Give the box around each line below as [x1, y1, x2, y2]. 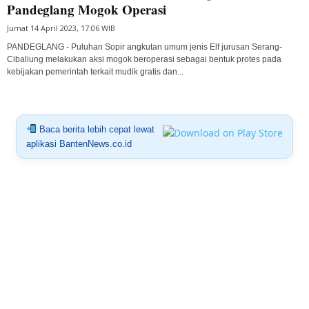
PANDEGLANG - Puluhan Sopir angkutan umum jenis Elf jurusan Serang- [7, 41, 282, 52]
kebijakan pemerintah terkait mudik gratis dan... [7, 66, 183, 77]
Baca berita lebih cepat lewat [36, 123, 154, 134]
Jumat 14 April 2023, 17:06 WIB [7, 22, 115, 33]
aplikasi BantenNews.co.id [26, 138, 132, 149]
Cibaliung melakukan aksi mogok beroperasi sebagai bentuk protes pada [7, 54, 281, 64]
